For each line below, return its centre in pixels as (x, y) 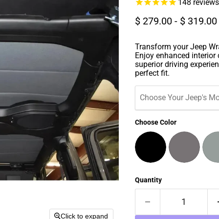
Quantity (148, 180)
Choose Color (155, 122)
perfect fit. (152, 73)
